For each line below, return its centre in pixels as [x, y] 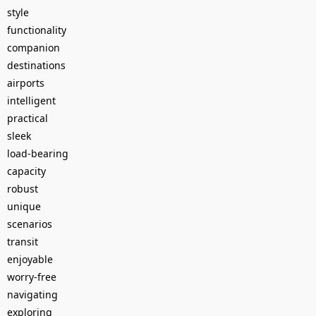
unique [24, 206]
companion [34, 47]
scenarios [30, 224]
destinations [36, 65]
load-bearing [38, 153]
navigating [32, 294]
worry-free [32, 276]
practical [28, 118]
